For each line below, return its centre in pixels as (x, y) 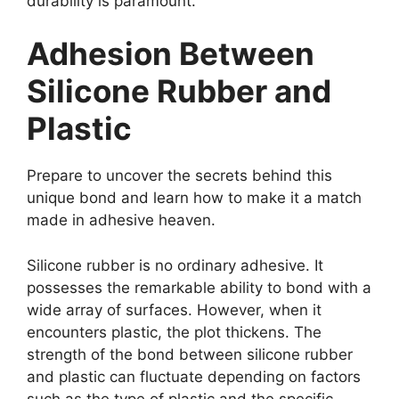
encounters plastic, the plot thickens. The (174, 332)
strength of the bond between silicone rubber (190, 354)
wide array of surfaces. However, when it (174, 309)
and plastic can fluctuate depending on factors (194, 376)
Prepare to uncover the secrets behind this (179, 176)
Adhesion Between (171, 54)
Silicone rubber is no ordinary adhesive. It (175, 265)
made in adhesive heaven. (121, 220)
